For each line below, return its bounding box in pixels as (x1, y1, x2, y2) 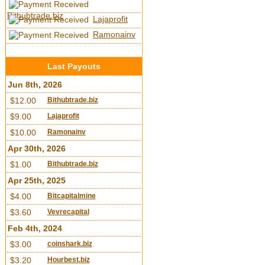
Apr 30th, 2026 (8, 144, 66, 153)
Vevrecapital (47, 208, 89, 216)
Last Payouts (47, 62, 101, 71)
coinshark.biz (47, 240, 92, 248)
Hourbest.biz (47, 256, 90, 264)
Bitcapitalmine (47, 192, 96, 200)
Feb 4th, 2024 (8, 224, 62, 233)
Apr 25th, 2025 (8, 176, 66, 185)
